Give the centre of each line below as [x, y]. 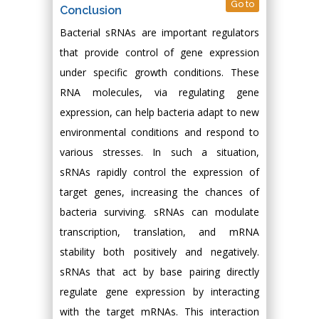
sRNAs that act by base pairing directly [159, 271]
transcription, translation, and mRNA [159, 231]
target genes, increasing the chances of [159, 192]
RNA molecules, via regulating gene [159, 92]
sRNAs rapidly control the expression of [159, 172]
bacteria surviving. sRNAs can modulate [159, 211]
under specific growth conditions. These [159, 72]
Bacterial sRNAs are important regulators [159, 32]
